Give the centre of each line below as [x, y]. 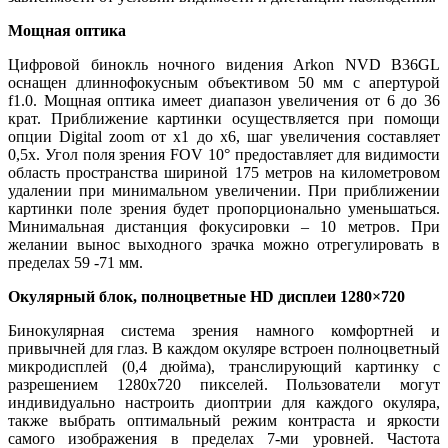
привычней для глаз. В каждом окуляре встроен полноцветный [224, 348]
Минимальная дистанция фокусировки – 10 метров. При [224, 226]
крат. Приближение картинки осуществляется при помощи [224, 118]
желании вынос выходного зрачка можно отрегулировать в [224, 244]
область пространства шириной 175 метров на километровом [224, 172]
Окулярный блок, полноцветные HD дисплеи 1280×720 [206, 296]
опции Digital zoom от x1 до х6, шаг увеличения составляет [224, 136]
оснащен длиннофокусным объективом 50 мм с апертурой [224, 82]
